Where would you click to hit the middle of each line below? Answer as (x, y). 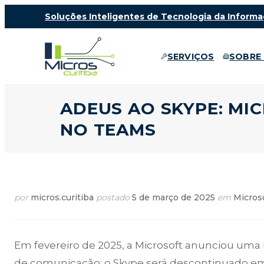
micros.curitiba (62, 198)
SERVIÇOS (191, 56)
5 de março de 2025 (174, 198)
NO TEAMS (108, 129)
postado (113, 198)
